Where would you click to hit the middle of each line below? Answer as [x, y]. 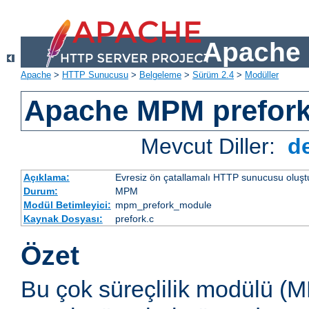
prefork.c [134, 219]
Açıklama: [46, 178]
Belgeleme [160, 75]
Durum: [40, 191]
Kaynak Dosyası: [63, 219]
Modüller [262, 75]
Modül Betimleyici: [67, 205]
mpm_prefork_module [163, 205]
